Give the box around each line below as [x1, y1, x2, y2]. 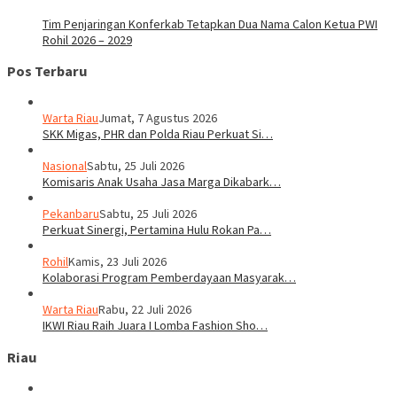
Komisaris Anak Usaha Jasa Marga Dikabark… [43, 174, 281, 191]
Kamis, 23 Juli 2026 [68, 253, 167, 270]
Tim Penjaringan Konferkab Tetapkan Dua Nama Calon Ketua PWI [43, 15, 378, 32]
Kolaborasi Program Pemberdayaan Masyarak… [43, 269, 296, 286]
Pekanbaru [43, 206, 99, 222]
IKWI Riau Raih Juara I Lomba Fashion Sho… [43, 317, 268, 334]
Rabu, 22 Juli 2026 [98, 301, 191, 318]
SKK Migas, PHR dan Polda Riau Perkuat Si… [43, 126, 273, 143]
